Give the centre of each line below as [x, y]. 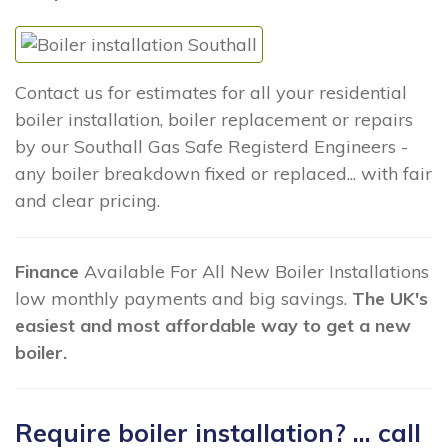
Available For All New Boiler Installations [254, 271]
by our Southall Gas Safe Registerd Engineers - [211, 147]
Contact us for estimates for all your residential [211, 93]
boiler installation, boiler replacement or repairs [214, 120]
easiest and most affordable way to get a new [213, 325]
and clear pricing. [87, 201]
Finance [47, 271]
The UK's [390, 298]
